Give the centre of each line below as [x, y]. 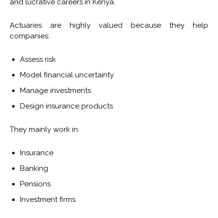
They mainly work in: [45, 130]
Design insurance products [66, 106]
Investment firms [48, 200]
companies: [30, 36]
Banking [34, 169]
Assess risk [38, 60]
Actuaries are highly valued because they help [109, 26]
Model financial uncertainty [67, 75]
